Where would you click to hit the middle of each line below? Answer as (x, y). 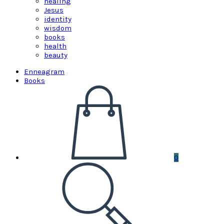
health (55, 46)
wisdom (58, 28)
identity (58, 19)
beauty (56, 55)
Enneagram (44, 72)
